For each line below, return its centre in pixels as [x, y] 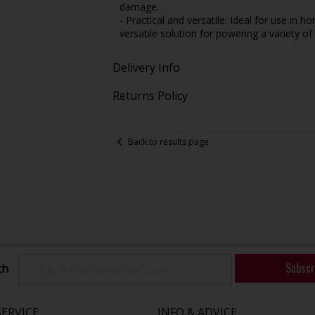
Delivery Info [146, 67]
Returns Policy [150, 95]
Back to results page [168, 142]
